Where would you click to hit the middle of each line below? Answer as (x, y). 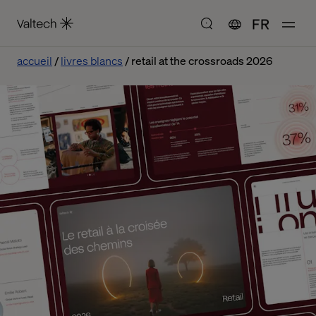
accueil (35, 60)
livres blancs (92, 60)
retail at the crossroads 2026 (202, 60)
